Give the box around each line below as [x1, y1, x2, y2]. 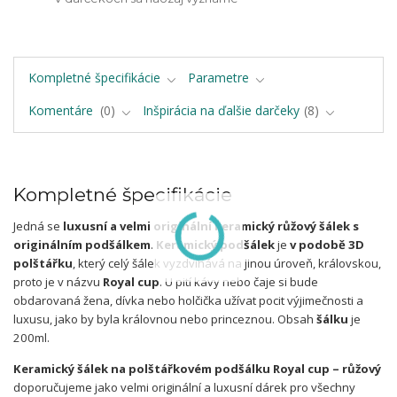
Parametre [188, 69, 249, 87]
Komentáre [27, 101, 97, 119]
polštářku [13, 254, 73, 271]
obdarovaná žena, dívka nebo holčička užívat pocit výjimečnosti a [13, 292, 363, 308]
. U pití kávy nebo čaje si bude [160, 273, 318, 290]
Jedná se [13, 217, 63, 234]
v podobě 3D [290, 236, 364, 253]
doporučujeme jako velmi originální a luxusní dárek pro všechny [13, 378, 355, 395]
